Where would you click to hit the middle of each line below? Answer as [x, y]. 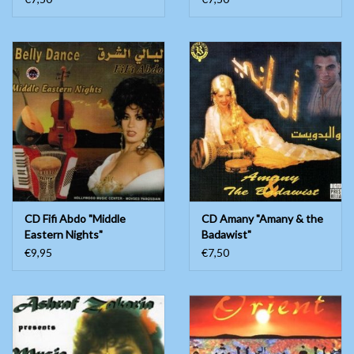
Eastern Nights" [64, 235]
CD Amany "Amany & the [262, 219]
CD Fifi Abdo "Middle [75, 219]
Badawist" [226, 235]
